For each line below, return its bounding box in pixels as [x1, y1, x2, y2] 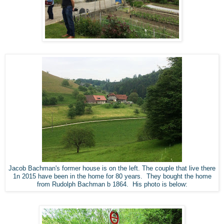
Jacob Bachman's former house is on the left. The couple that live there [8, 165, 215, 172]
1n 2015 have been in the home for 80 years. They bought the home [12, 173, 211, 180]
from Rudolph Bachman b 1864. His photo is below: [36, 181, 187, 188]
